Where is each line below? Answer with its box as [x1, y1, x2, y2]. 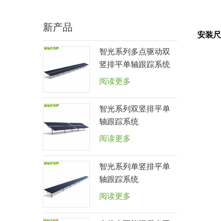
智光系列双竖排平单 [99, 106, 171, 114]
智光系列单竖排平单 [99, 163, 171, 171]
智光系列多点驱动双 [99, 48, 171, 56]
